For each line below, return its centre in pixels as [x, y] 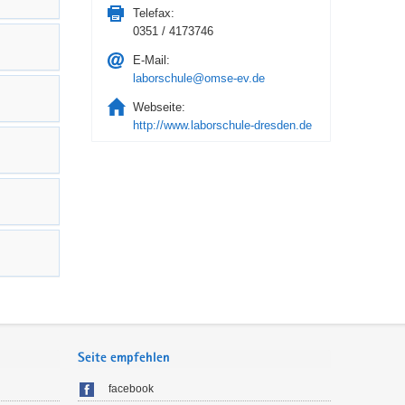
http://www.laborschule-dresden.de [222, 125]
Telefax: [153, 13]
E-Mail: [151, 60]
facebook [131, 389]
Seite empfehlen [124, 358]
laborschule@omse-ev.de [198, 78]
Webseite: [159, 107]
